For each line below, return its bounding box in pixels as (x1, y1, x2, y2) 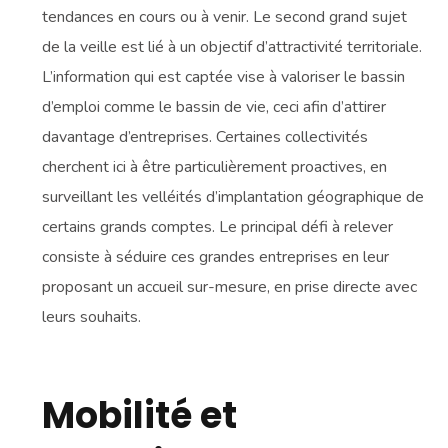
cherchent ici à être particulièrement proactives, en (42, 156, 388, 179)
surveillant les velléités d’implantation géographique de (42, 186, 425, 209)
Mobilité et (42, 390, 238, 442)
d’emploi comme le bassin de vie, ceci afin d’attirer (42, 96, 387, 119)
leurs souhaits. (42, 306, 142, 329)
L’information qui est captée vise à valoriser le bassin (42, 66, 406, 89)
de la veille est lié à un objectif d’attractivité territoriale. (42, 36, 423, 59)
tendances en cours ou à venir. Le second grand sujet (42, 6, 408, 29)
